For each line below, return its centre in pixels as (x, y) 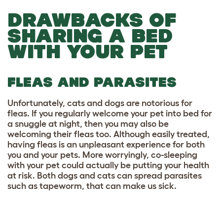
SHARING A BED (90, 36)
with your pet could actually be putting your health (108, 166)
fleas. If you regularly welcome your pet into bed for (110, 114)
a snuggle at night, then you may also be (88, 124)
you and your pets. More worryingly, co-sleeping (102, 155)
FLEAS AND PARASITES (92, 82)
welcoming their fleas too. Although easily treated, (109, 134)
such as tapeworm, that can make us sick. (92, 186)
